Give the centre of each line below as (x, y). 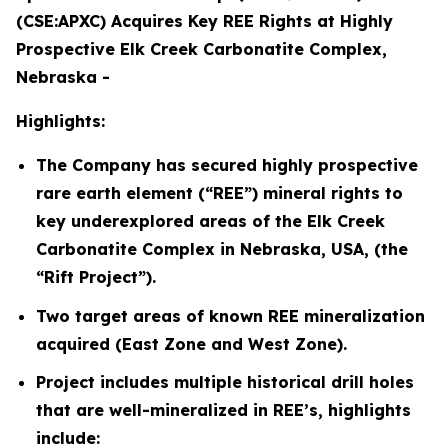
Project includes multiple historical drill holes (225, 382)
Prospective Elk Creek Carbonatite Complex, (201, 49)
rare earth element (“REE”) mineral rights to (219, 193)
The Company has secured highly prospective (227, 165)
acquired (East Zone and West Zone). (191, 343)
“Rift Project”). (96, 277)
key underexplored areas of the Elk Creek (210, 221)
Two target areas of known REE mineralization (230, 315)
